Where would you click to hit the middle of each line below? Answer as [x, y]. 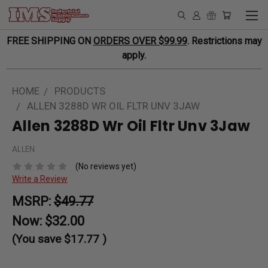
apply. [134, 55]
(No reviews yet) [106, 166]
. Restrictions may [224, 41]
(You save [36, 239]
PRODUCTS [80, 91]
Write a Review [40, 179]
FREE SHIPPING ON [50, 41]
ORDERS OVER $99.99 [140, 41]
